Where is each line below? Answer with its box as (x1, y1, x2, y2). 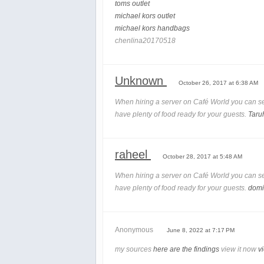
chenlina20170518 (115, 37, 176, 45)
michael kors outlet (115, 12, 175, 21)
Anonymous (115, 226, 155, 235)
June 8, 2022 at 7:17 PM (167, 227, 235, 234)
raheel (115, 148, 151, 161)
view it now (219, 245, 258, 254)
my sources (115, 245, 153, 254)
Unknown (115, 74, 167, 88)
